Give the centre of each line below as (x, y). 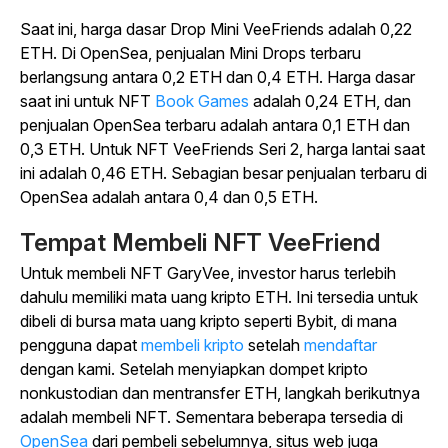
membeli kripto (192, 345)
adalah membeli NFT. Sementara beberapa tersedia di (211, 417)
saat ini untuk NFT (85, 101)
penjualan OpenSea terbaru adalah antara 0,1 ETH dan (215, 125)
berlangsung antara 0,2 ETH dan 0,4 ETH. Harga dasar (217, 77)
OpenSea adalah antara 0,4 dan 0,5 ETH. (169, 197)
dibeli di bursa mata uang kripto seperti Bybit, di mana (208, 321)
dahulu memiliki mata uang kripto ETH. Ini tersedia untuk (219, 297)
